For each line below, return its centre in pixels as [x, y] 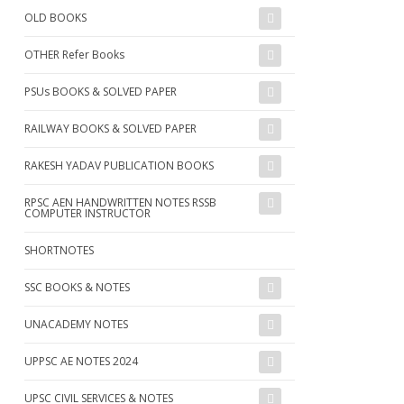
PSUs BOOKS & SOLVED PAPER [101, 91]
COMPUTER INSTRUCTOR [87, 213]
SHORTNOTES [59, 250]
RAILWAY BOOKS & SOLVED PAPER [110, 128]
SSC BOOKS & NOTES [77, 287]
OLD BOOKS [55, 17]
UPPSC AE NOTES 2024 [81, 361]
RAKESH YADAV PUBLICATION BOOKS [119, 165]
